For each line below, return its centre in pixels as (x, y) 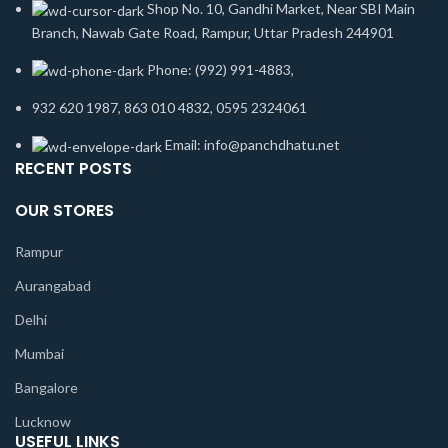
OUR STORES (64, 210)
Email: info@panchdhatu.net (252, 145)
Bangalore (46, 387)
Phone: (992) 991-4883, (220, 69)
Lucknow (43, 421)
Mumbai (39, 353)
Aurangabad (53, 285)
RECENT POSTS (73, 168)
